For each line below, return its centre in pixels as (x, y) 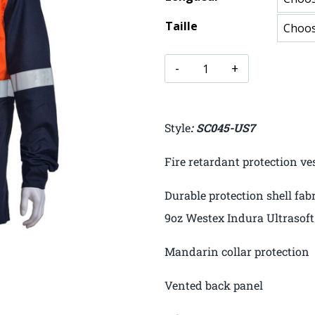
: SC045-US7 (223, 127)
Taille (181, 26)
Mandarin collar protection (237, 251)
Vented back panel (214, 285)
